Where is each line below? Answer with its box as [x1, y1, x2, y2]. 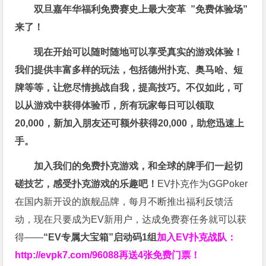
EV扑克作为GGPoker [157, 179, 248, 189]
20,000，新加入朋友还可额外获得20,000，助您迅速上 [15, 118, 245, 129]
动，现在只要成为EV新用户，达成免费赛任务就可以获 [15, 214, 247, 225]
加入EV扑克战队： [157, 232, 237, 243]
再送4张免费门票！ [119, 250, 201, 261]
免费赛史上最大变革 [100, 4, 191, 15]
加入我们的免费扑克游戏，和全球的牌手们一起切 [34, 161, 243, 172]
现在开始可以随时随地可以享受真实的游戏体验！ [34, 47, 243, 58]
